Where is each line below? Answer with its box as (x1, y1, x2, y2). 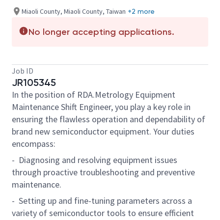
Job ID (12, 66, 33, 76)
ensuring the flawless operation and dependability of (12, 113, 205, 125)
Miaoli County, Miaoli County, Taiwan (22, 6, 126, 16)
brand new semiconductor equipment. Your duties (12, 126, 194, 137)
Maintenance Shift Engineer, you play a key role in (12, 101, 191, 112)
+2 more (128, 7, 155, 15)
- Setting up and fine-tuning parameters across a (12, 195, 192, 206)
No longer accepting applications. (28, 27, 174, 37)
